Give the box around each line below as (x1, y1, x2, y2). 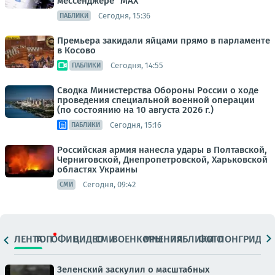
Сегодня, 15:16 (110, 120, 161, 130)
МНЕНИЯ (144, 233, 184, 245)
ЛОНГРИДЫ (217, 233, 269, 245)
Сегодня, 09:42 (83, 179, 136, 189)
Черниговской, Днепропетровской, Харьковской (57, 154, 268, 165)
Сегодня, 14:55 (110, 60, 163, 70)
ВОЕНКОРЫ (112, 233, 163, 245)
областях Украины (57, 164, 137, 175)
